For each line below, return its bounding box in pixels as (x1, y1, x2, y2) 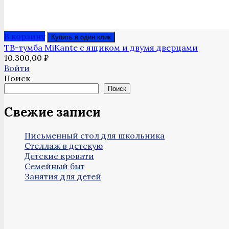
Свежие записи (4, 104, 101, 121)
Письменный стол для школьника (25, 130, 165, 141)
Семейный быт (25, 161, 85, 172)
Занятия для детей (25, 171, 101, 182)
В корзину (4, 31, 45, 42)
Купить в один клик (51, 33, 111, 41)
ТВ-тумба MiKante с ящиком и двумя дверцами (4, 42, 198, 53)
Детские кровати (25, 151, 94, 162)
